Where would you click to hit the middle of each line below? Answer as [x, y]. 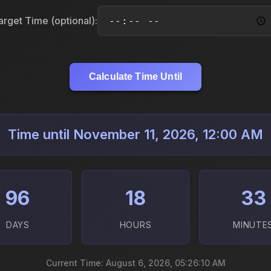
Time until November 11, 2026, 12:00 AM [135, 135]
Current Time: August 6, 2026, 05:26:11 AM [135, 263]
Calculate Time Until [135, 77]
